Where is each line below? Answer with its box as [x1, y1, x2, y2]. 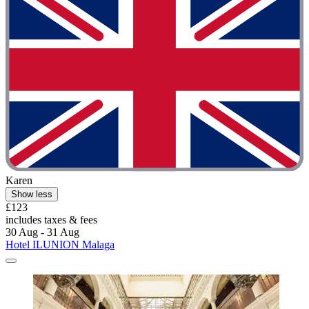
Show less [11, 189, 52, 200]
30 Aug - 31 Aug [6, 226, 79, 239]
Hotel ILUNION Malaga [6, 239, 114, 251]
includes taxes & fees [6, 214, 97, 226]
